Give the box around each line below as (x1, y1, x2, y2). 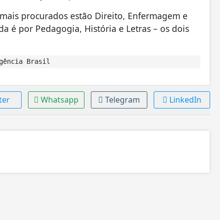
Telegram (105, 94, 140, 105)
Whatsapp (40, 94, 79, 105)
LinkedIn (169, 94, 201, 105)
